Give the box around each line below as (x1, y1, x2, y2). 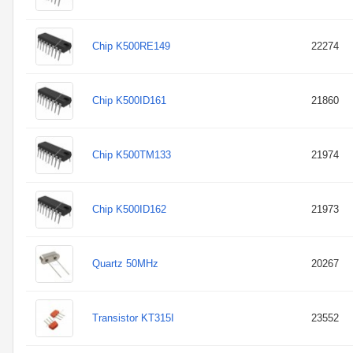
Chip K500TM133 (92, 149, 171, 161)
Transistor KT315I (92, 312, 174, 324)
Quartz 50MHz (92, 258, 158, 269)
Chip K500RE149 (92, 40, 170, 52)
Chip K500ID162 (92, 203, 166, 215)
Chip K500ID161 (92, 95, 166, 106)
